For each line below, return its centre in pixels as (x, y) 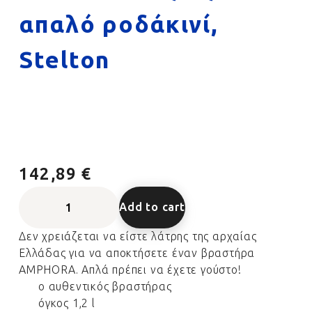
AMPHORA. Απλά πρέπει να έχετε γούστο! (130, 270)
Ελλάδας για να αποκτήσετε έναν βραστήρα (137, 253)
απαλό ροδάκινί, (118, 25)
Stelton (64, 60)
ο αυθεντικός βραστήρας (105, 287)
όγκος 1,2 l (67, 303)
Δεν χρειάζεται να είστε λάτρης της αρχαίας (138, 236)
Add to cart (152, 207)
